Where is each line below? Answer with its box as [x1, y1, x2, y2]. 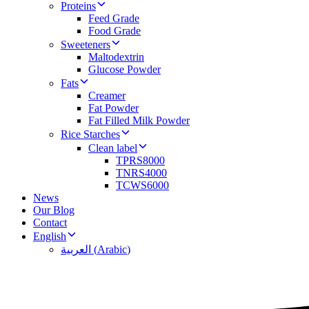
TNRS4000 [116, 166, 167, 179]
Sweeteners [61, 38, 110, 50]
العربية [61, 243, 91, 255]
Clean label [88, 141, 137, 154]
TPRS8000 [116, 154, 165, 166]
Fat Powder [88, 101, 139, 114]
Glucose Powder [88, 63, 161, 75]
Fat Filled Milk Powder [88, 114, 190, 126]
